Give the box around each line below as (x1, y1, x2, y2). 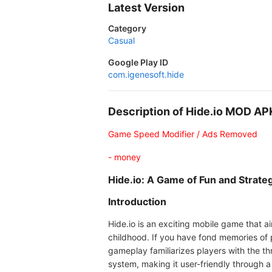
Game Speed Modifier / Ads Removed (108, 129, 257, 139)
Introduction (108, 195, 166, 208)
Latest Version (108, 1, 185, 14)
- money (108, 152, 141, 162)
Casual (108, 35, 135, 46)
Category (108, 23, 146, 33)
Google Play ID (108, 57, 168, 67)
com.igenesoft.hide (108, 69, 184, 80)
